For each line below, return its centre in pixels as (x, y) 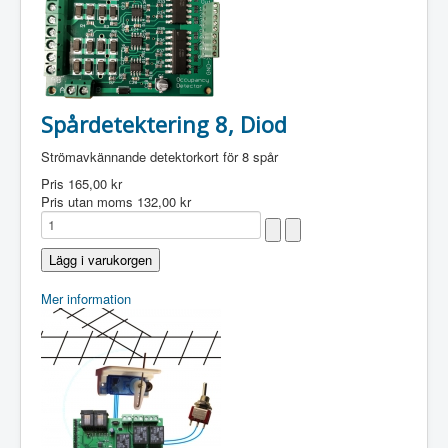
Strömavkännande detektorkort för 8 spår (159, 156)
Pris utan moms (89, 201)
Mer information (86, 298)
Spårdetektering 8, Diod (164, 124)
